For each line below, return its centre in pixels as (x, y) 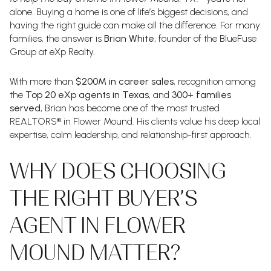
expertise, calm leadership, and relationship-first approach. (131, 134)
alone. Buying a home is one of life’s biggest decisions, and (129, 11)
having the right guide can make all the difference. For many (135, 25)
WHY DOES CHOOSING (118, 171)
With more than (43, 81)
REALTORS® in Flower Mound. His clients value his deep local (135, 121)
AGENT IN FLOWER (97, 226)
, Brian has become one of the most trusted (130, 108)
